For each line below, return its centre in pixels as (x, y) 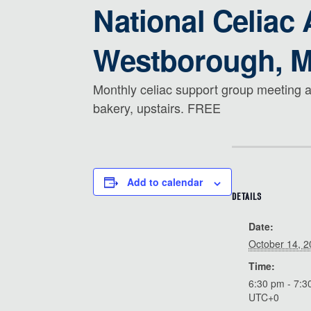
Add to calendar (165, 182)
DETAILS (247, 197)
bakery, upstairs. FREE (157, 107)
